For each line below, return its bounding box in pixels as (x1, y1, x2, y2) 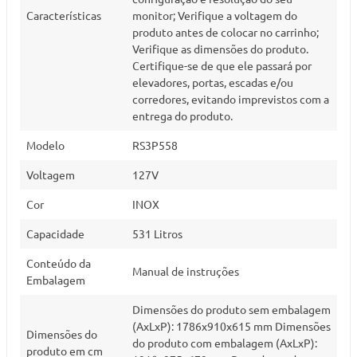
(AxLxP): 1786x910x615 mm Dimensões (132, 319, 331, 333)
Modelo (26, 138, 65, 152)
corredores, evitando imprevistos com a (132, 92, 329, 106)
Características (26, 8, 101, 22)
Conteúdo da (26, 256, 91, 270)
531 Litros (132, 226, 182, 241)
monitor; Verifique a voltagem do (132, 8, 297, 22)
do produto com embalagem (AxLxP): (132, 335, 317, 350)
